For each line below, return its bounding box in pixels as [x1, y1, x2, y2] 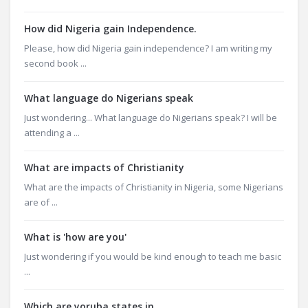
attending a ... [24, 126, 80, 139]
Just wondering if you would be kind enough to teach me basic [24, 250, 281, 263]
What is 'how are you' [24, 230, 126, 243]
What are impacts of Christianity [24, 161, 184, 174]
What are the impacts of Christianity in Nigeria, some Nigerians [24, 181, 283, 193]
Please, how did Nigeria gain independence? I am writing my [24, 42, 272, 54]
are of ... [24, 196, 58, 208]
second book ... [24, 57, 87, 69]
